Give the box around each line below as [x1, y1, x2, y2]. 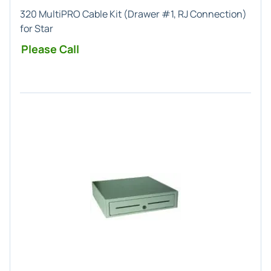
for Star [20, 22, 53, 35]
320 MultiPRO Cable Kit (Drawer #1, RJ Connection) [20, 7, 247, 21]
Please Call [21, 42, 79, 56]
